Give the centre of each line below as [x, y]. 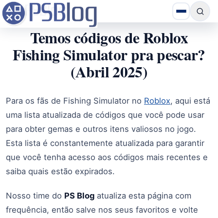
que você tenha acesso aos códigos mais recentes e [107, 157]
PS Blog [81, 195]
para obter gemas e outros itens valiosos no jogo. [101, 129]
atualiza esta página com [144, 195]
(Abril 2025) [109, 72]
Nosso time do [35, 195]
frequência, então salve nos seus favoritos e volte [102, 209]
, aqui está [190, 101]
